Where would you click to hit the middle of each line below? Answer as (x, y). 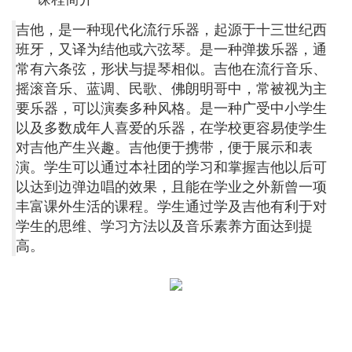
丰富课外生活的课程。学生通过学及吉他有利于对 (171, 207)
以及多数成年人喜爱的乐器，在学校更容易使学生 (171, 128)
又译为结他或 (101, 49)
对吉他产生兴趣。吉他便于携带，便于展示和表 (164, 148)
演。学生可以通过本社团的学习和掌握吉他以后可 (171, 167)
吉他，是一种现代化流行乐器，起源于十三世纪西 (171, 30)
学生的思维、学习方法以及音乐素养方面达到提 (164, 226)
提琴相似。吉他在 (200, 69)
